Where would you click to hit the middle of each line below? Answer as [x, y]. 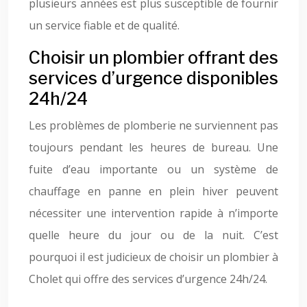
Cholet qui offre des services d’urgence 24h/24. [148, 279]
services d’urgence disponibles [153, 78]
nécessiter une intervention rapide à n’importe [153, 213]
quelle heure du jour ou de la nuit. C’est [153, 235]
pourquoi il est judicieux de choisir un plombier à [153, 257]
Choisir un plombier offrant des [153, 58]
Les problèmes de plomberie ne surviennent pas [153, 125]
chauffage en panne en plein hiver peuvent [153, 191]
